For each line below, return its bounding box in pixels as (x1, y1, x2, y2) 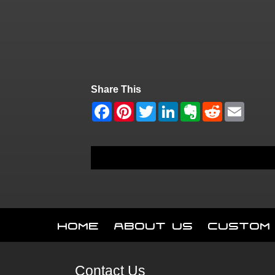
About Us (114, 215, 193, 231)
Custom (208, 215, 271, 231)
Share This (90, 83, 141, 95)
